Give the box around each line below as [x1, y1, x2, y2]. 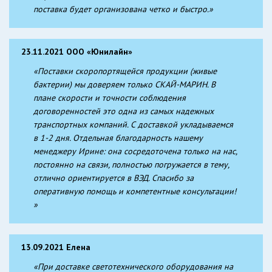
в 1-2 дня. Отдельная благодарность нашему [33, 132, 203, 143]
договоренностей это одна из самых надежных [33, 105, 214, 117]
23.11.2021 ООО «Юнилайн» [21, 46, 132, 57]
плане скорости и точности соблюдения [33, 92, 186, 103]
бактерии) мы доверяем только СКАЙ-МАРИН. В [33, 78, 216, 90]
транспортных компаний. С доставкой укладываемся [33, 118, 233, 130]
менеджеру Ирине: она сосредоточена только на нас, [33, 145, 237, 157]
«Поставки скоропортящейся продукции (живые [33, 65, 217, 76]
